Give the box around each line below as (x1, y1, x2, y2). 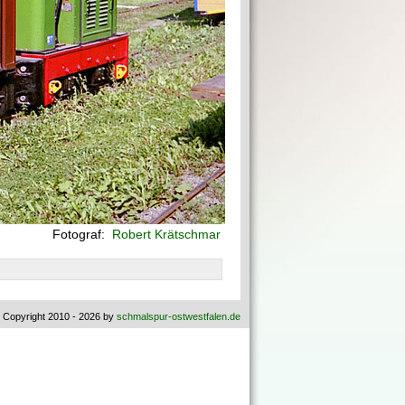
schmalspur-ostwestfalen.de (117, 311, 240, 322)
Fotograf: (52, 227, 108, 241)
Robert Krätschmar (108, 227, 221, 241)
